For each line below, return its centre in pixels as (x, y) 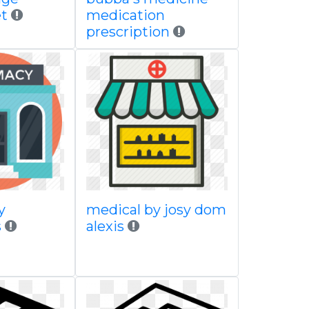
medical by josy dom (156, 210)
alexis (105, 226)
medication (125, 15)
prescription (128, 32)
